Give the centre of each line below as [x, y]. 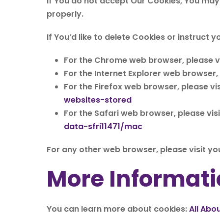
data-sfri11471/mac [103, 126]
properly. [65, 14]
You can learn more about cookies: [118, 209]
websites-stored [98, 100]
